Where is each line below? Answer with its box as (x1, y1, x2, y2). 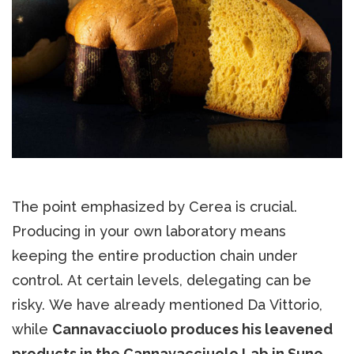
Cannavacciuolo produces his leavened (52, 321, 333, 338)
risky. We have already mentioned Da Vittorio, (12, 296, 322, 314)
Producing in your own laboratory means (12, 223, 286, 240)
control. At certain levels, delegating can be (12, 272, 311, 289)
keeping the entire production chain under (12, 247, 298, 265)
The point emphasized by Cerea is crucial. (12, 198, 297, 216)
